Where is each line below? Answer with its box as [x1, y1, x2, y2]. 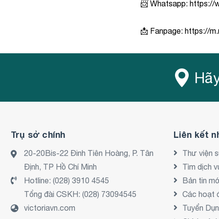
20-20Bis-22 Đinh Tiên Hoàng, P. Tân [24, 149, 153, 158]
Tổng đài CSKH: [24, 190, 82, 199]
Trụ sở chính [11, 130, 66, 140]
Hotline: [24, 176, 53, 185]
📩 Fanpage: [140, 26, 185, 36]
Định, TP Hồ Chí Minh [24, 162, 97, 172]
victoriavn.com [24, 203, 75, 213]
